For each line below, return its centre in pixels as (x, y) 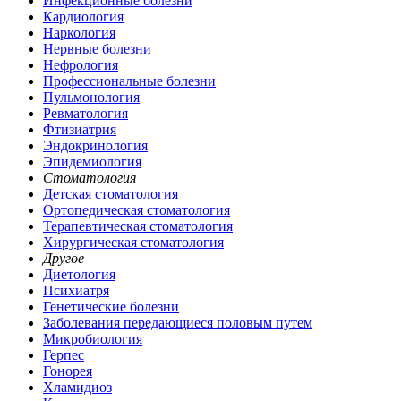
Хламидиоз (77, 388)
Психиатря (76, 291)
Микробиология (93, 339)
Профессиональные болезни (129, 81)
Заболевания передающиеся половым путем (178, 323)
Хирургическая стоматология (133, 243)
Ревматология (85, 114)
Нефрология (81, 65)
